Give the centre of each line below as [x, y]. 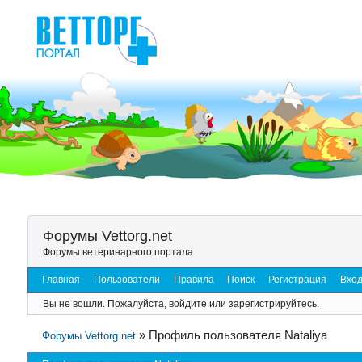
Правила [194, 280]
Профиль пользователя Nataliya [238, 335]
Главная [61, 280]
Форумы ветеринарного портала [118, 253]
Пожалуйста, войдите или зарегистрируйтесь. [213, 303]
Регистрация [298, 280]
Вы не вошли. [74, 303]
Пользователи [126, 280]
